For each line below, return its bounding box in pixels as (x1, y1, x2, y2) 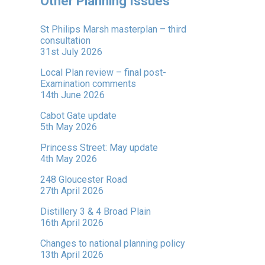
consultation (40, 34, 91, 46)
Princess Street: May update (40, 141, 158, 153)
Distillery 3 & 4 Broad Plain (40, 205, 151, 217)
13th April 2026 (40, 248, 104, 260)
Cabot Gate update (40, 109, 117, 121)
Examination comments (40, 77, 136, 89)
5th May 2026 (40, 121, 97, 132)
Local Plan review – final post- (40, 66, 166, 78)
